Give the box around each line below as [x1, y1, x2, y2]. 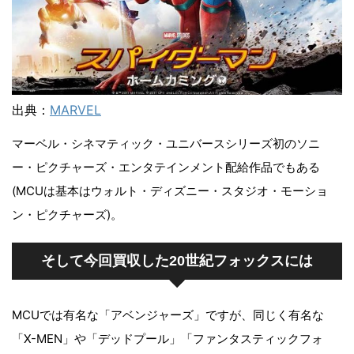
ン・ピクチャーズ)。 [12, 206, 122, 222]
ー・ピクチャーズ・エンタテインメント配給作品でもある [12, 159, 320, 175]
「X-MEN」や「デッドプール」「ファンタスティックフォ [12, 330, 323, 346]
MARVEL [50, 101, 101, 118]
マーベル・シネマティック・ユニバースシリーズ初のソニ [12, 135, 320, 151]
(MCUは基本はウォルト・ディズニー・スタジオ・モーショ [12, 183, 328, 198]
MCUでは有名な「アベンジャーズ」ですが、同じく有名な [12, 307, 324, 322]
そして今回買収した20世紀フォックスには [41, 252, 313, 269]
